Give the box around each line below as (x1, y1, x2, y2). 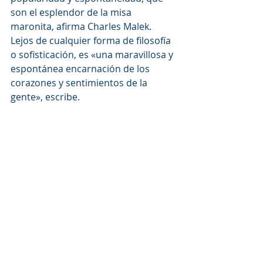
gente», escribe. (11, 90, 80, 103)
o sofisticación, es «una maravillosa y (11, 48, 176, 61)
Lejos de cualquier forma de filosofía (11, 33, 173, 47)
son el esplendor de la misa (11, 5, 134, 19)
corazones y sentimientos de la (11, 76, 150, 89)
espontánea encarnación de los (11, 62, 152, 75)
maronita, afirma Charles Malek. (11, 19, 154, 33)
